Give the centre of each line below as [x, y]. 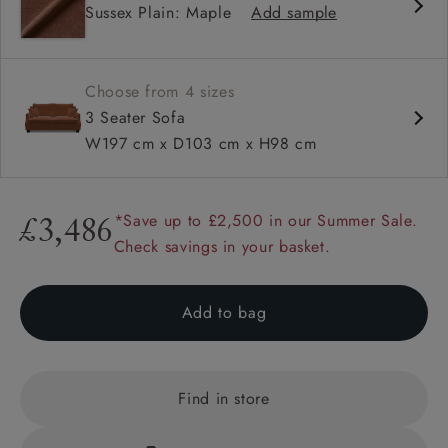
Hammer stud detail [121, 43]
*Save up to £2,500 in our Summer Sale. [265, 220]
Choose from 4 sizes [160, 91]
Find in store [224, 398]
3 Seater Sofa [135, 117]
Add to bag [224, 312]
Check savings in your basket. [222, 246]
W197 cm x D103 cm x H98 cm [201, 143]
